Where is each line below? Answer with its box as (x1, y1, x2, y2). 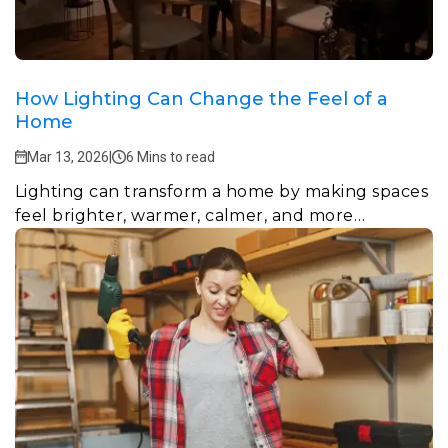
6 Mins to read (126, 148, 215, 165)
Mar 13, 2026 (27, 148, 109, 165)
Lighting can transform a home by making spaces (15, 181, 429, 201)
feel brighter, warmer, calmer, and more (15, 205, 354, 225)
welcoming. (15, 229, 112, 249)
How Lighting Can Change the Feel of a (15, 87, 388, 110)
